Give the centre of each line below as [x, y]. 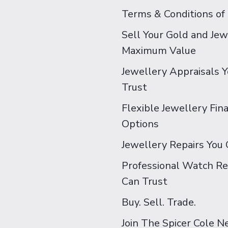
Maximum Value [159, 51]
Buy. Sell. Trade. [159, 202]
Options [140, 124]
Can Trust [145, 181]
